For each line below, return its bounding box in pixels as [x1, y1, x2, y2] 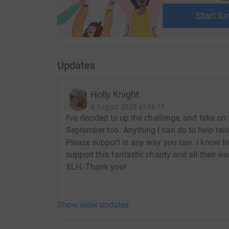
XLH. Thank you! [65, 162, 126, 172]
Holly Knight [90, 89, 140, 100]
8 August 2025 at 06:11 [90, 103, 166, 111]
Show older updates [57, 200, 129, 210]
